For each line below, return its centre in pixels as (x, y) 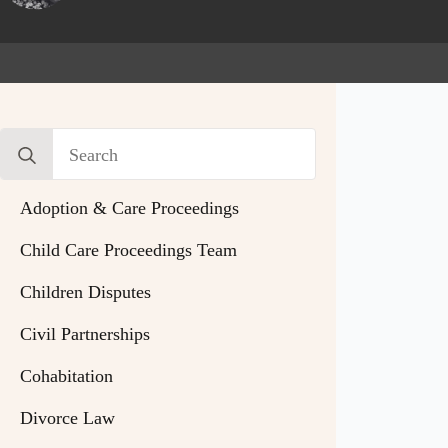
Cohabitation (67, 376)
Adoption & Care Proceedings (130, 208)
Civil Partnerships (85, 334)
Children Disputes (86, 292)
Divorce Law (68, 418)
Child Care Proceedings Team (129, 250)
